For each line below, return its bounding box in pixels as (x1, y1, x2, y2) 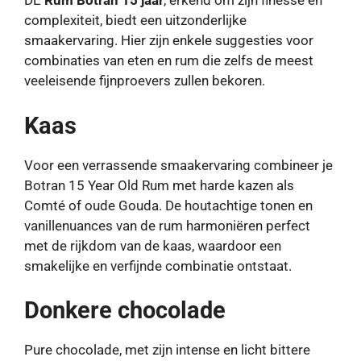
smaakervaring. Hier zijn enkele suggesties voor (24, 32, 313, 49)
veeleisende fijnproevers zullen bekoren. (24, 73, 265, 89)
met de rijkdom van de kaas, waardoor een (24, 237, 281, 254)
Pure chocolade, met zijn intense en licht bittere (24, 342, 310, 359)
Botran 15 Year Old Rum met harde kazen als (24, 176, 294, 193)
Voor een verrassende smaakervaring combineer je (24, 156, 333, 173)
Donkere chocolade (24, 297, 226, 325)
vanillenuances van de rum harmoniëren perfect (24, 217, 310, 234)
